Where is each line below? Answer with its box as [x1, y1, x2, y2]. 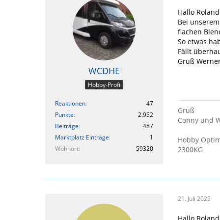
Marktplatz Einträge [55, 133, 109, 141]
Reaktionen [55, 99, 85, 108]
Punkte [55, 110, 74, 119]
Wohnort [55, 144, 79, 153]
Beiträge [55, 121, 79, 130]
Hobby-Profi [88, 80, 120, 89]
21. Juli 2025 [178, 194, 211, 203]
